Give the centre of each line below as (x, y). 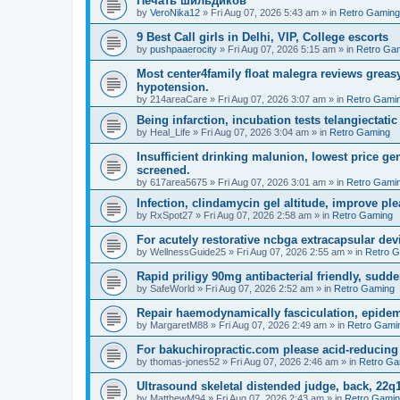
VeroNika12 (175, 12)
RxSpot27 (171, 215)
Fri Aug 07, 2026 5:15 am (282, 49)
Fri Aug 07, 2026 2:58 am (258, 215)
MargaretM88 (179, 325)
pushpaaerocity (183, 49)
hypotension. (173, 87)
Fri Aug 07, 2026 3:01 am (272, 182)
